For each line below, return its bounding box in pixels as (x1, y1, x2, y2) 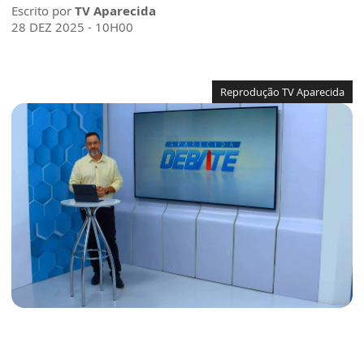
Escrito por (11, 2, 75, 19)
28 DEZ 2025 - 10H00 (11, 19, 133, 36)
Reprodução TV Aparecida (220, 84, 344, 100)
